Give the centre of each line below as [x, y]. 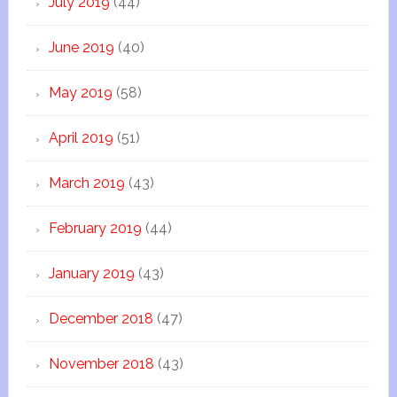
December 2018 [101, 319]
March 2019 [86, 183]
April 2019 [81, 138]
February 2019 [95, 228]
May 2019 [80, 93]
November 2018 [101, 364]
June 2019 [81, 47]
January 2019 [91, 273]
